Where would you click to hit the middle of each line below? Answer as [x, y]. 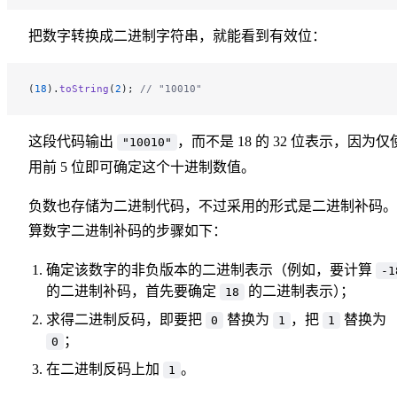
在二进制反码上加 [105, 369]
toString [84, 88]
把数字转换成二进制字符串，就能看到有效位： [177, 35]
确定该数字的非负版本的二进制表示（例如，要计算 [211, 269]
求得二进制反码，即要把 [126, 319]
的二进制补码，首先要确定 [133, 291]
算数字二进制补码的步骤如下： [128, 230]
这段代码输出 [73, 141]
